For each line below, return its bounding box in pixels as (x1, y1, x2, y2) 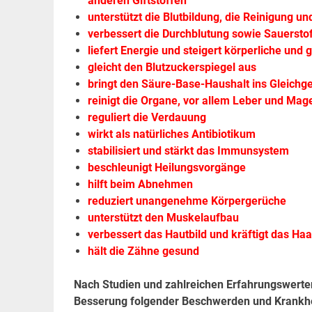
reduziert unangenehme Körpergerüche (87, 194, 286, 208)
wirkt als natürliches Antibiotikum (87, 127, 256, 141)
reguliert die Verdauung (87, 111, 206, 125)
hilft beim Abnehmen (87, 178, 193, 192)
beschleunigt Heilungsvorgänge (87, 161, 246, 175)
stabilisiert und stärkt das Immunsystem (87, 144, 289, 158)
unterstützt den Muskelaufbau (87, 211, 239, 225)
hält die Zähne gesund (87, 244, 199, 258)
